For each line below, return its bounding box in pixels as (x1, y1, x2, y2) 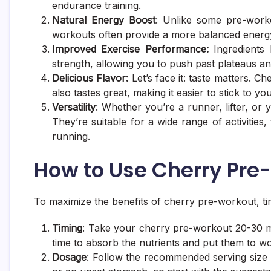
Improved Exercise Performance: (52, 42, 209, 55)
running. (52, 129, 90, 142)
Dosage (52, 250, 87, 263)
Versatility (52, 100, 96, 113)
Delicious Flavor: (52, 71, 129, 84)
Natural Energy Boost (52, 13, 156, 26)
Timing (52, 221, 82, 234)
